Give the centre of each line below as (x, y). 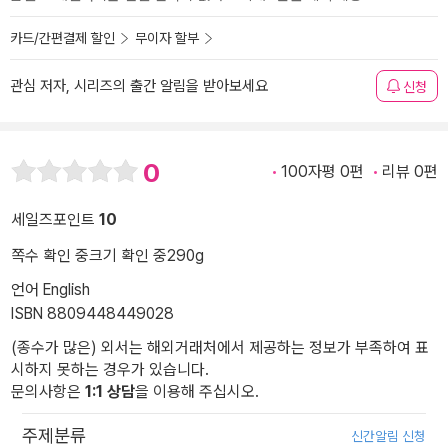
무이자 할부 (167, 38)
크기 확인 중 (128, 256)
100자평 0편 (322, 171)
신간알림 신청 (388, 436)
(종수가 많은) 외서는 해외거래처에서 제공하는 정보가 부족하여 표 (220, 348)
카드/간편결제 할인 (62, 38)
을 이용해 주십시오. (197, 392)
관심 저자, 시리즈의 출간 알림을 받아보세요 (139, 86)
